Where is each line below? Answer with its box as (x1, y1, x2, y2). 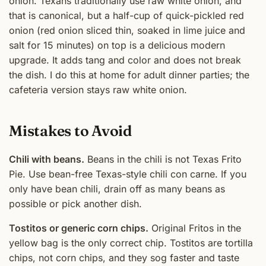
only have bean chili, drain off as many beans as (9, 182, 225, 195)
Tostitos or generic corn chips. (9, 221, 148, 234)
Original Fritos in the (148, 221, 241, 234)
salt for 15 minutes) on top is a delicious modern (9, 39, 225, 52)
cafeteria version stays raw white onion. (9, 84, 187, 96)
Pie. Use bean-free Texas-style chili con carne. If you (9, 167, 246, 180)
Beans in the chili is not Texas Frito (84, 153, 242, 165)
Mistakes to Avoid (9, 122, 132, 140)
